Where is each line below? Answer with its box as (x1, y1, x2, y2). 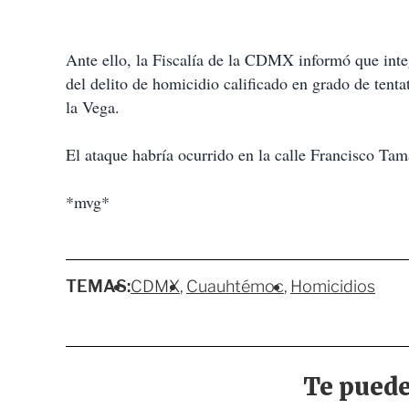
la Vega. (66, 96, 120, 119)
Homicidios (290, 277, 375, 297)
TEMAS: (66, 277, 131, 297)
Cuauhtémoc (186, 277, 284, 297)
